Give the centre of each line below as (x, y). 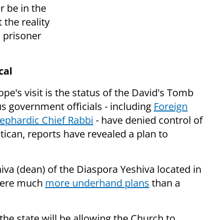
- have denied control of (148, 120)
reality (36, 22)
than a (165, 183)
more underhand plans (97, 183)
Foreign (171, 107)
